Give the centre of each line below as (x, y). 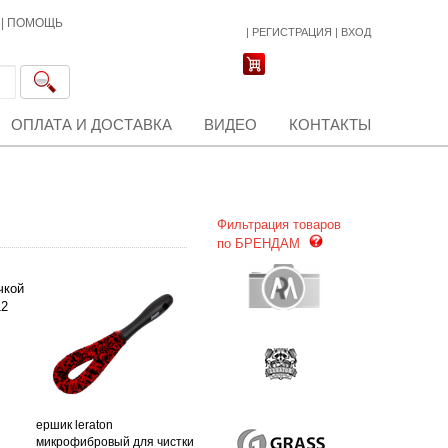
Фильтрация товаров (278, 224)
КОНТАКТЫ (330, 124)
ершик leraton (75, 425)
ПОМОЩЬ (35, 23)
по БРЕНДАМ (260, 243)
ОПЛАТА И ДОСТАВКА (91, 124)
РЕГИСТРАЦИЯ (292, 32)
